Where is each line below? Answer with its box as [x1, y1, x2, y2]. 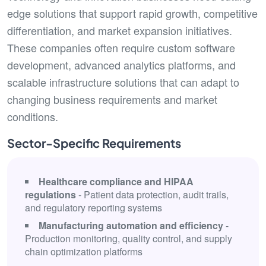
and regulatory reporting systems [25, 201, 162, 214]
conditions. [7, 109, 58, 124]
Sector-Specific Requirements [7, 135, 181, 150]
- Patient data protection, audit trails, [76, 188, 229, 201]
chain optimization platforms [25, 245, 142, 258]
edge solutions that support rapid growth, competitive [7, 5, 258, 21]
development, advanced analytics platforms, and [7, 57, 236, 72]
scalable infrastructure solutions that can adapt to [7, 74, 239, 90]
